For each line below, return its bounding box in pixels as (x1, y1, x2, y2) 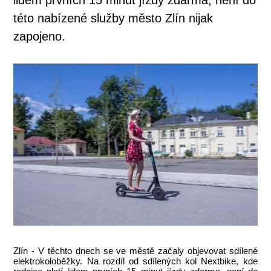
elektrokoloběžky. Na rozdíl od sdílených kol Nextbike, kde (13, 256, 258, 267)
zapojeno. (13, 29, 66, 43)
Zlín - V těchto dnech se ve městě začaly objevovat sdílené (13, 246, 258, 256)
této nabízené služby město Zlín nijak (13, 11, 214, 25)
